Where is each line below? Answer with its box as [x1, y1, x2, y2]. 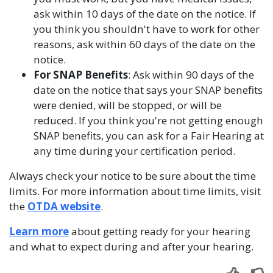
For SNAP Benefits [34, 68, 128, 82]
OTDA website [27, 199, 101, 213]
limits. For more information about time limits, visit [9, 184, 261, 198]
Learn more [9, 224, 69, 238]
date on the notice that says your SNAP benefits [34, 83, 263, 97]
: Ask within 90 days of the [128, 68, 254, 82]
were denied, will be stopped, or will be [34, 98, 222, 112]
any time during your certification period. [34, 144, 235, 158]
